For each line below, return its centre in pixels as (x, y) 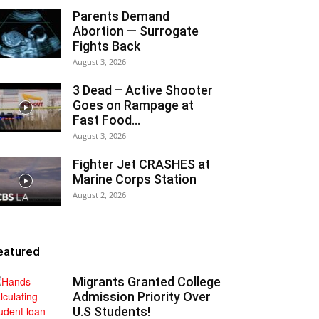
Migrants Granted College (147, 282)
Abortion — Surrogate (136, 31)
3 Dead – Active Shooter (143, 90)
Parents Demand (121, 16)
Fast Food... (106, 120)
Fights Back (106, 46)
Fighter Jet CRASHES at (141, 164)
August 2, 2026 (99, 195)
